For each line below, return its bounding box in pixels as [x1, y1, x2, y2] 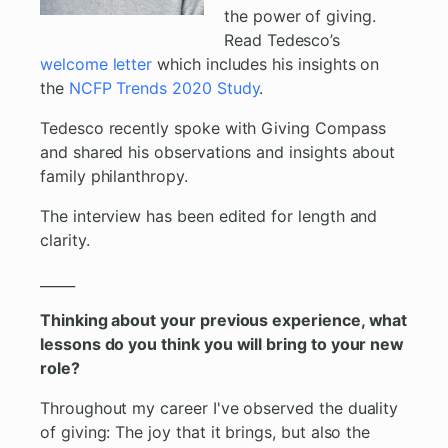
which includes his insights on [152, 54, 380, 75]
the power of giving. [224, 6, 376, 27]
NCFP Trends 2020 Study [68, 78, 260, 99]
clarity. [40, 230, 90, 251]
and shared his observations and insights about [40, 142, 396, 163]
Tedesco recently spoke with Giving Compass [40, 118, 386, 139]
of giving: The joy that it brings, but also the [40, 422, 371, 443]
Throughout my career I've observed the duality [40, 398, 399, 419]
